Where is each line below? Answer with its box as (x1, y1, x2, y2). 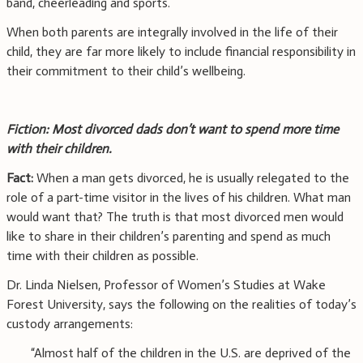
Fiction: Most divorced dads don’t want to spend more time (6, 122, 339, 138)
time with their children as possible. (6, 248, 199, 264)
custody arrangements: (6, 316, 133, 332)
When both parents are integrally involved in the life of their (6, 24, 338, 41)
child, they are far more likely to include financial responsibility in (6, 44, 356, 60)
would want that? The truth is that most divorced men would (6, 209, 344, 225)
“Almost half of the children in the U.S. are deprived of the (31, 345, 351, 361)
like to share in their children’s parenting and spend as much (6, 228, 331, 245)
